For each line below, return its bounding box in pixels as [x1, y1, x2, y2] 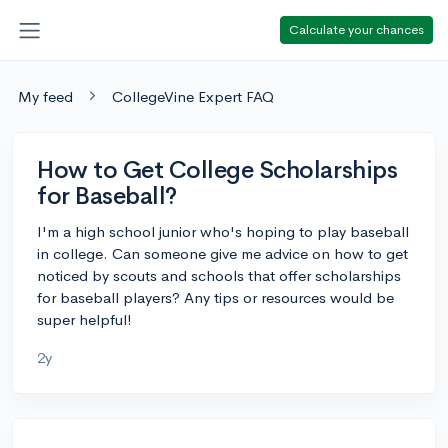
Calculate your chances [289, 20, 424, 38]
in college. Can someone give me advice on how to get [37, 243, 408, 263]
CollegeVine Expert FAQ [112, 86, 274, 106]
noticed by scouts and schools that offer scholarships [37, 265, 401, 285]
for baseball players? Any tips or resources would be [37, 287, 394, 307]
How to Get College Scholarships [37, 154, 398, 185]
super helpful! [37, 309, 132, 329]
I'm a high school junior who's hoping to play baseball [37, 221, 409, 241]
